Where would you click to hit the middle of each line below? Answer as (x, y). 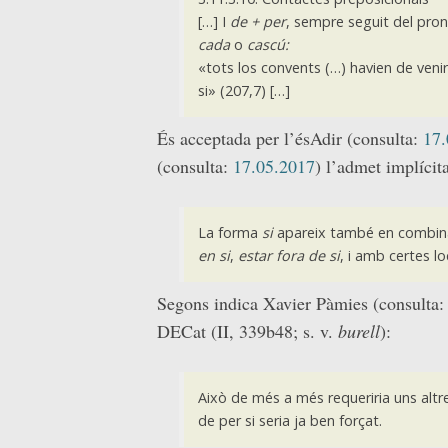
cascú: (267, 45)
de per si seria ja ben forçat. (289, 421)
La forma (229, 233)
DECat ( (187, 330)
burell (359, 330)
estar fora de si (288, 256)
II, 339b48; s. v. (277, 330)
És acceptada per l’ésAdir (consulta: (290, 137)
